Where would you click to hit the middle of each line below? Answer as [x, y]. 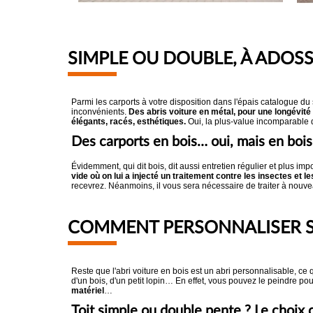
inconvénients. [100, 112]
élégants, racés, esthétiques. [129, 122]
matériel [88, 291]
